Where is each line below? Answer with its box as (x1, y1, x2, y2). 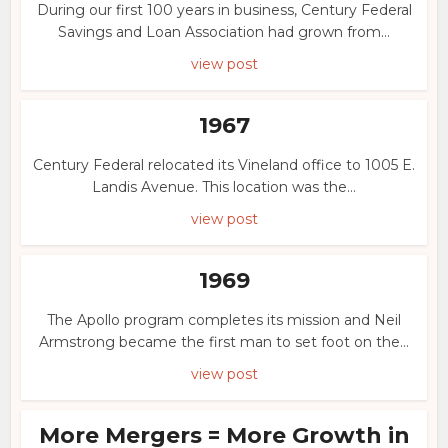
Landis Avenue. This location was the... (92, 178, 356, 196)
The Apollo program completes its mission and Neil (47, 311, 401, 329)
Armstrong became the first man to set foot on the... (39, 333, 409, 351)
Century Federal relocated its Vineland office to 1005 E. (33, 156, 415, 174)
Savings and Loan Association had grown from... (58, 23, 390, 41)
